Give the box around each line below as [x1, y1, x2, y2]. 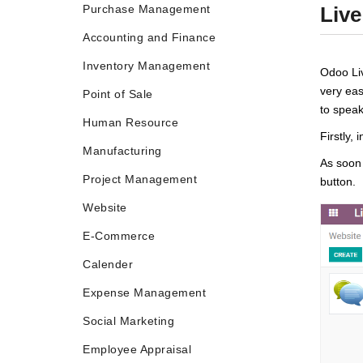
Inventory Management [83, 59, 210, 72]
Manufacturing [83, 144, 162, 157]
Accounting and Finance [83, 31, 216, 44]
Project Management [83, 173, 197, 186]
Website [83, 201, 127, 214]
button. [319, 175, 356, 188]
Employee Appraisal [83, 343, 191, 356]
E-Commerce [83, 229, 155, 242]
